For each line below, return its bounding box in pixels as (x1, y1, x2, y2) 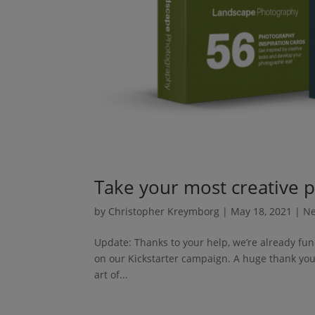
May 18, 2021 (231, 204, 292, 218)
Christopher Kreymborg (108, 204, 220, 218)
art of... (94, 267, 129, 281)
